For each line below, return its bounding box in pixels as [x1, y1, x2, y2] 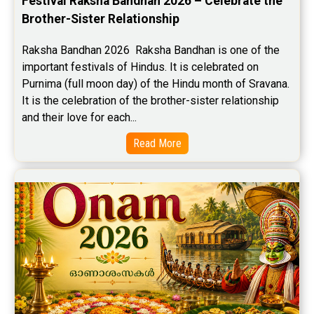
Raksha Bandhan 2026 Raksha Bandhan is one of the [22, 43, 280, 57]
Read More [132, 136, 182, 150]
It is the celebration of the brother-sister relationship [22, 93, 279, 107]
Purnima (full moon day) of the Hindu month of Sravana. [22, 76, 289, 90]
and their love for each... [22, 110, 137, 124]
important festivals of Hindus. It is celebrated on [22, 60, 259, 74]
